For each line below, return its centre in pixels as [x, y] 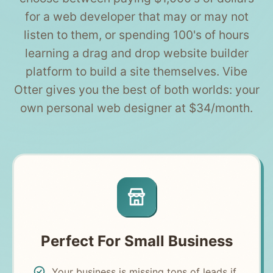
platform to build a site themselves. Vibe [136, 72]
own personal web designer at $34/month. [136, 108]
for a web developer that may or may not [136, 17]
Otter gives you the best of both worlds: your [136, 90]
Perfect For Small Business [136, 241]
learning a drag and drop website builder [136, 53]
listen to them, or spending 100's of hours [136, 35]
